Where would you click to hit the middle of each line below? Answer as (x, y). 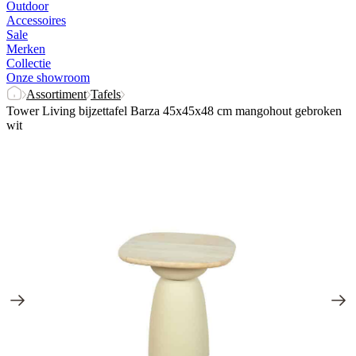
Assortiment (56, 94)
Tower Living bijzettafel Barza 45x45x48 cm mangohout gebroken (174, 111)
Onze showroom (48, 77)
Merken (26, 49)
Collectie (29, 63)
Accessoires (36, 20)
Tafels (106, 94)
